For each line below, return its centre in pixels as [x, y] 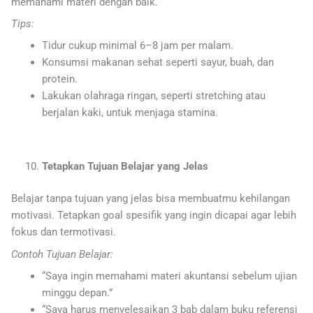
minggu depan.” [77, 292]
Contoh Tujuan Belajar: [62, 254]
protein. [59, 79]
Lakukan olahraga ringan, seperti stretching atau [153, 96]
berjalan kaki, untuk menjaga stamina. [130, 113]
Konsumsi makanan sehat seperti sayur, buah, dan [158, 63]
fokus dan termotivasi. [64, 232]
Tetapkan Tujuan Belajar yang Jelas [125, 167]
